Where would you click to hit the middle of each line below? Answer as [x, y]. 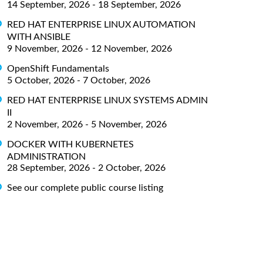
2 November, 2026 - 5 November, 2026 [87, 124]
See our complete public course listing [85, 188]
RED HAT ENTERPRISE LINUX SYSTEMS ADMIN [107, 100]
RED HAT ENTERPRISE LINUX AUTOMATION [101, 24]
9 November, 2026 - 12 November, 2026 [90, 48]
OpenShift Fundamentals [58, 68]
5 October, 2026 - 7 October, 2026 [79, 80]
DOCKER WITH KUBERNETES [70, 144]
